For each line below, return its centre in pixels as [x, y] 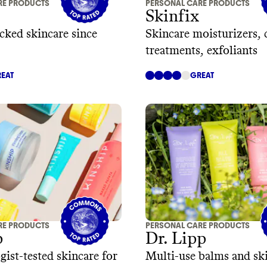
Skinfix [172, 16]
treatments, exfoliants [201, 50]
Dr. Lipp [176, 239]
